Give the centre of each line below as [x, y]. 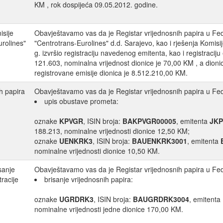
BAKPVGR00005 [149, 121]
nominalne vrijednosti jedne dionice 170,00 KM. [109, 209]
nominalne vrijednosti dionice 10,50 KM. [97, 151]
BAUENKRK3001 [160, 141]
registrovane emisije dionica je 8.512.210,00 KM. [111, 73]
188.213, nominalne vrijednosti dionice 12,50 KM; [112, 131]
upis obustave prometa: [81, 101]
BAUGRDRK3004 [161, 199]
